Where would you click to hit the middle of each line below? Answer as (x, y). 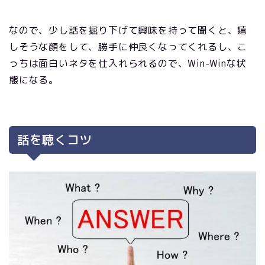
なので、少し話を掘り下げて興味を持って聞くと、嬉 (128, 30)
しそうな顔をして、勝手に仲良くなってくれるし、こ (128, 46)
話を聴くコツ (54, 140)
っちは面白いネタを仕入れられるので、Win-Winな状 (128, 63)
